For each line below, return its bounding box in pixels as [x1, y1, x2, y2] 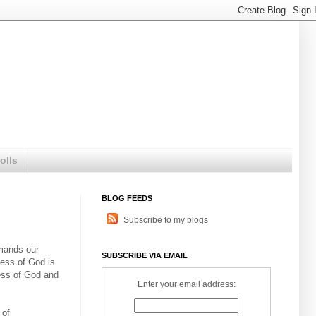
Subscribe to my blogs [123, 214, 208, 225]
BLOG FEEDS [102, 193, 152, 202]
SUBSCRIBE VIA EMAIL [102, 250, 188, 260]
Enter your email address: [137, 279, 236, 289]
